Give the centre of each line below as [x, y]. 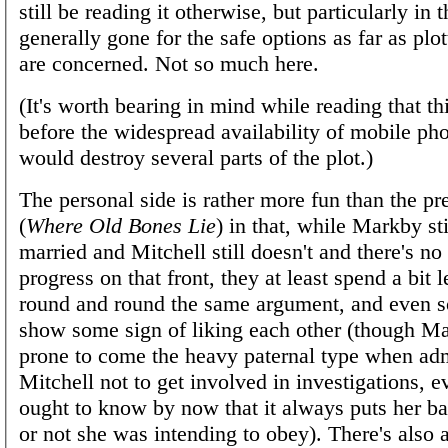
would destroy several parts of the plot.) [196, 157]
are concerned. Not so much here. [169, 63]
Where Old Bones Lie [121, 225]
